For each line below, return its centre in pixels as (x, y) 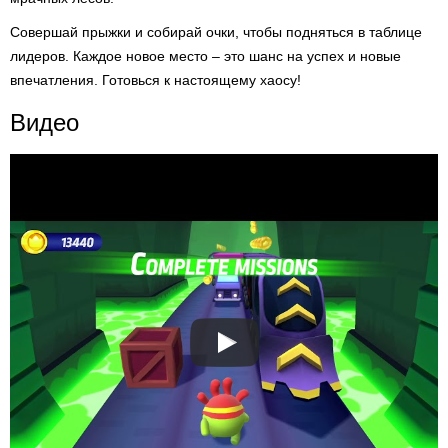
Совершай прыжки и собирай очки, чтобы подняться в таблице (216, 32)
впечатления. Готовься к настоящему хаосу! (155, 80)
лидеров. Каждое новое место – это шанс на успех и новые (205, 56)
